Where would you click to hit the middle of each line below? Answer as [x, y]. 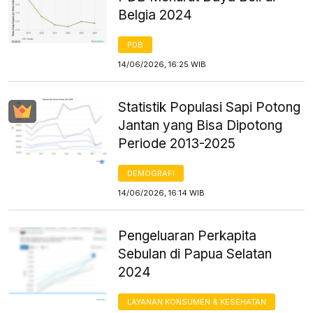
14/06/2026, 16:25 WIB [162, 64]
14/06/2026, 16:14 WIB [162, 192]
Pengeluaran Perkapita [188, 235]
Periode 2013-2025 [177, 143]
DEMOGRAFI [151, 173]
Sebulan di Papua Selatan [195, 254]
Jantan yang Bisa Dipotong [201, 125]
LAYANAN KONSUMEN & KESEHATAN [197, 301]
